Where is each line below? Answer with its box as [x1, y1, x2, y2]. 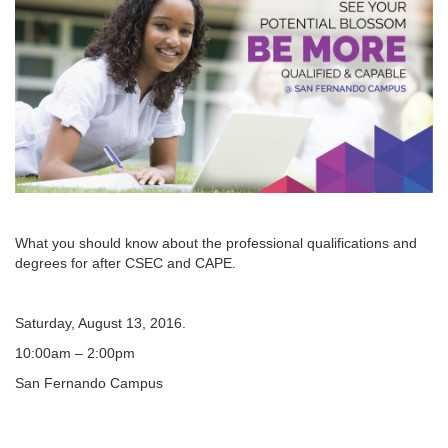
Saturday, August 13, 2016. [15, 315, 186, 332]
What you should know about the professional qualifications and [15, 235, 417, 252]
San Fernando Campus [15, 375, 163, 392]
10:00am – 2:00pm [15, 345, 135, 362]
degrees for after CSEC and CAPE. [15, 255, 236, 272]
